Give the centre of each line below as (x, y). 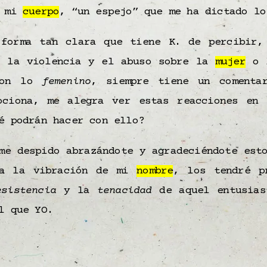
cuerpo (41, 12)
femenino (66, 82)
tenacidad (121, 191)
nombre (155, 171)
